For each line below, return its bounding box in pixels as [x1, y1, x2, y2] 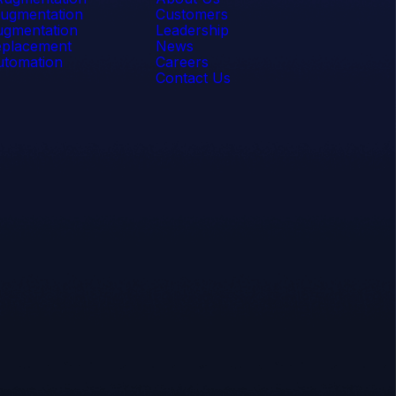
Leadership [155, 21, 229, 39]
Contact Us [155, 69, 231, 87]
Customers [155, 5, 228, 23]
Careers [155, 53, 209, 71]
